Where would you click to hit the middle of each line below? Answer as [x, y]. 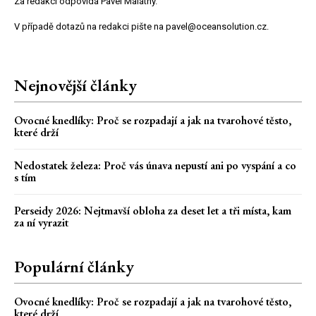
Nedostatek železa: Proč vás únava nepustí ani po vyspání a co [155, 165]
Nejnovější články [75, 85]
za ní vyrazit [41, 222]
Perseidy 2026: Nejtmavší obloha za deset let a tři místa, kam [153, 210]
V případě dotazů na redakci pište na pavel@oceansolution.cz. [141, 26]
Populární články [74, 266]
